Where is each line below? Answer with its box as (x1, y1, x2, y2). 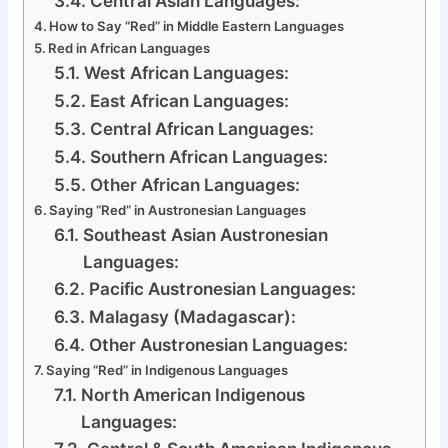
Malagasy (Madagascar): (88, 305, 296, 327)
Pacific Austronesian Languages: (88, 277, 356, 299)
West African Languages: (83, 61, 289, 83)
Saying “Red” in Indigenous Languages (46, 361, 289, 378)
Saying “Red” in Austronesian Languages (49, 201, 307, 218)
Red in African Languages (48, 39, 211, 56)
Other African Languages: (89, 173, 300, 195)
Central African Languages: (89, 117, 314, 139)
